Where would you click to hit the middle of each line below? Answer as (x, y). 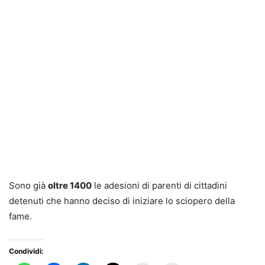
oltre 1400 (70, 185)
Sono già (28, 185)
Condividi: (26, 251)
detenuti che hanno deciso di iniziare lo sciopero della (122, 201)
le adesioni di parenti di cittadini (159, 185)
